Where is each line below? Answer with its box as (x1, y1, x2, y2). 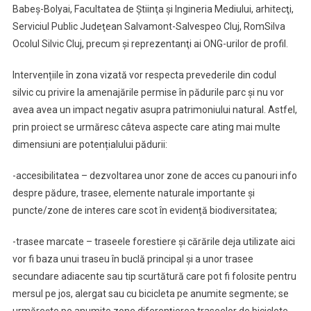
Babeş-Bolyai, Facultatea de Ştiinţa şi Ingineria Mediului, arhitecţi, (12, 3, 294, 15)
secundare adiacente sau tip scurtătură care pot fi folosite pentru (12, 271, 296, 282)
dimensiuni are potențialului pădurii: (12, 139, 167, 150)
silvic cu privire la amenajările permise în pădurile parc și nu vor (12, 87, 284, 98)
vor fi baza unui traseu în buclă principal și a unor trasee (12, 253, 253, 264)
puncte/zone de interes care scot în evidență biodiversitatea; (12, 205, 277, 216)
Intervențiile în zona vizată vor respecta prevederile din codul (12, 69, 276, 81)
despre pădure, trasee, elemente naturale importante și (12, 187, 255, 199)
